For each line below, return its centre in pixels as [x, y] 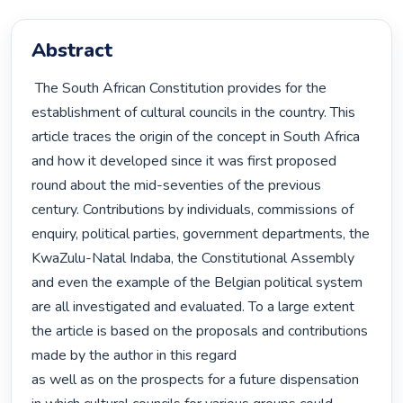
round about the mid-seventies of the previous [177, 186]
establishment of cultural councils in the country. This [194, 113]
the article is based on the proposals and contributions [200, 331]
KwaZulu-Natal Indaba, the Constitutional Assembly [193, 259]
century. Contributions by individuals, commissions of [193, 210]
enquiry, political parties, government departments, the [201, 234]
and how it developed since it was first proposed [184, 161]
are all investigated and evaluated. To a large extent [193, 307]
